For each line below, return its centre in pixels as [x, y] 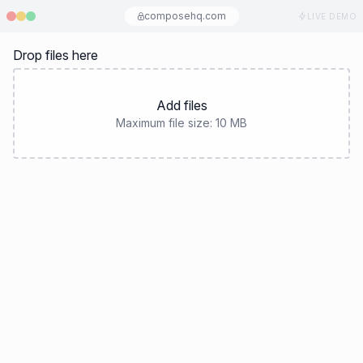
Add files [181, 105]
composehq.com [185, 16]
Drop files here [56, 55]
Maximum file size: [166, 123]
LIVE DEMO [331, 16]
